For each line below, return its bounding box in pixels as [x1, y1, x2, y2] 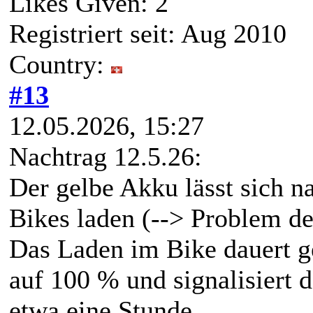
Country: [9, 50, 111, 80]
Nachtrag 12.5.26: [9, 142, 202, 172]
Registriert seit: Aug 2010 [9, 19, 286, 49]
